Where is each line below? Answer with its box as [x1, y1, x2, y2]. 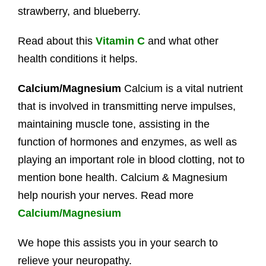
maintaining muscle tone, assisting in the [17, 118, 210, 130]
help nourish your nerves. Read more [17, 189, 194, 201]
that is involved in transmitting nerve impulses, [17, 100, 236, 112]
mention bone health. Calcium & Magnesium [17, 171, 227, 183]
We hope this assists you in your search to [17, 236, 218, 249]
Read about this [17, 34, 96, 47]
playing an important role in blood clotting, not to [17, 153, 245, 166]
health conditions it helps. [17, 52, 138, 65]
